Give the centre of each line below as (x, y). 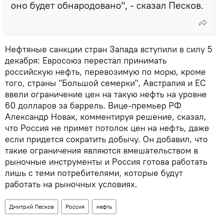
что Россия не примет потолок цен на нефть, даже (107, 128)
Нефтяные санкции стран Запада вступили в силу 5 (109, 49)
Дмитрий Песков (32, 206)
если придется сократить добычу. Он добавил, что (106, 139)
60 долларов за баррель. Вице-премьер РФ (93, 105)
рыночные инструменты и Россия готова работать (106, 161)
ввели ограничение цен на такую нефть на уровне (106, 94)
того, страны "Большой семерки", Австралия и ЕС (105, 83)
